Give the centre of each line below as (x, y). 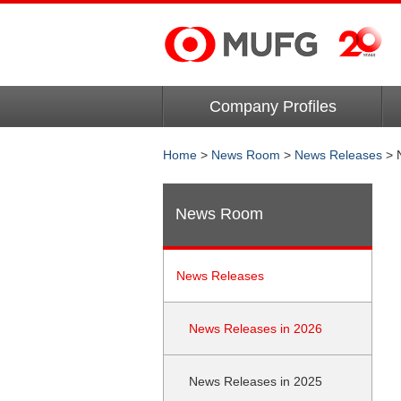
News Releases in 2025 (256, 381)
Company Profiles (273, 107)
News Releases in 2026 (256, 328)
